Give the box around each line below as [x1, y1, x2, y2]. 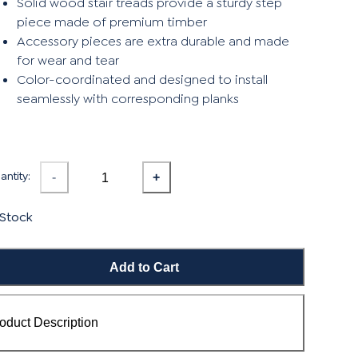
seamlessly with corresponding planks [16, 90, 239, 108]
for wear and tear [16, 52, 119, 70]
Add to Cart [109, 260, 180, 274]
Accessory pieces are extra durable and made [16, 33, 289, 50]
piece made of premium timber [16, 14, 207, 31]
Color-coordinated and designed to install [16, 71, 268, 89]
